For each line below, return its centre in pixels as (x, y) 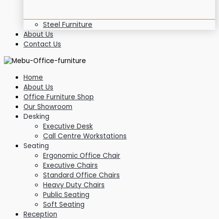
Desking (36, 116)
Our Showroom (48, 107)
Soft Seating (64, 204)
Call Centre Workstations (85, 136)
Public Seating (66, 195)
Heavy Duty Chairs (74, 185)
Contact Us (42, 44)
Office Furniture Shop (59, 97)
